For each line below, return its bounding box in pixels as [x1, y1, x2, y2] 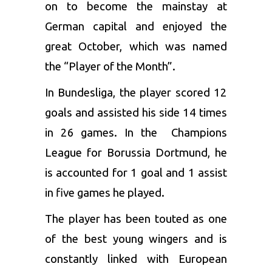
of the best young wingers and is [45, 232, 227, 245]
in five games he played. [45, 186, 165, 199]
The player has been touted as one [45, 212, 227, 225]
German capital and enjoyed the [45, 19, 227, 33]
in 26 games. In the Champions [45, 126, 227, 139]
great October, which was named [45, 39, 227, 53]
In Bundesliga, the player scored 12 [45, 86, 227, 99]
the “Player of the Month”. [45, 59, 175, 73]
